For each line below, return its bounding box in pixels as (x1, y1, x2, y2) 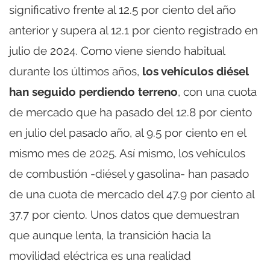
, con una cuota (178, 85, 257, 99)
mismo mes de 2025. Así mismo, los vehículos (9, 146, 245, 160)
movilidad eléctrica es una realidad (9, 249, 191, 263)
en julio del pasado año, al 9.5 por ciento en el (9, 126, 246, 140)
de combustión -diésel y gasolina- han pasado (9, 167, 249, 181)
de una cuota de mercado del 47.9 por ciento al (9, 187, 254, 201)
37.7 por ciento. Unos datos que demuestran (9, 208, 239, 222)
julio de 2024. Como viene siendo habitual (9, 44, 225, 58)
